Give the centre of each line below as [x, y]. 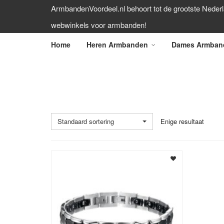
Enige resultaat [182, 121]
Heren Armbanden [117, 44]
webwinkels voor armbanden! [99, 25]
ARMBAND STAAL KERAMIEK [127, 75]
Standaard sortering [86, 121]
